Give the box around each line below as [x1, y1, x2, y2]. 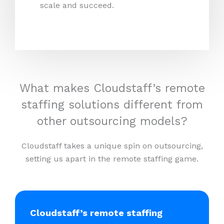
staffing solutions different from [21, 97, 203, 111]
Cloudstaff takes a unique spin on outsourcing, [21, 140, 203, 150]
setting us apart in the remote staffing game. [25, 153, 198, 163]
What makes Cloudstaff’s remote [19, 81, 205, 95]
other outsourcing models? [36, 114, 187, 128]
